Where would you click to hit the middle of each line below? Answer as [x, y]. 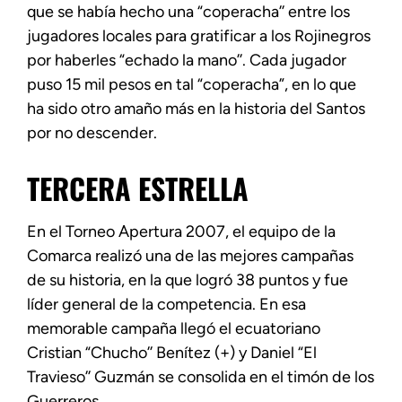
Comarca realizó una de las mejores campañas [190, 255]
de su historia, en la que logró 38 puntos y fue [188, 280]
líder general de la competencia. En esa [166, 304]
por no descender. [92, 133]
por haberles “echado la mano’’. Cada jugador [187, 61]
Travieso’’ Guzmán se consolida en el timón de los [201, 376]
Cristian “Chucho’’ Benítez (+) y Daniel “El [172, 352]
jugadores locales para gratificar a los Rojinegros [199, 36]
